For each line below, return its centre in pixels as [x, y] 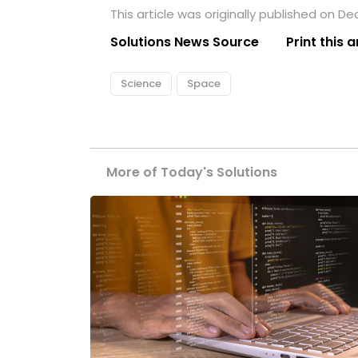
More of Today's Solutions [192, 172]
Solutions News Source [185, 42]
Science [141, 83]
